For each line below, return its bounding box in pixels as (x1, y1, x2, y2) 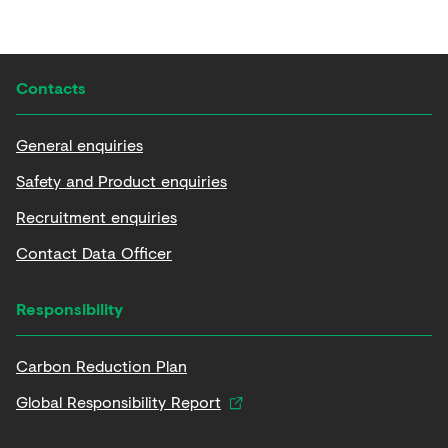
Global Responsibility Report (16, 389, 221, 413)
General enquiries (16, 132, 143, 156)
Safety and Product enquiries (16, 168, 227, 192)
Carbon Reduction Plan (16, 353, 187, 377)
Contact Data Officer (16, 240, 172, 264)
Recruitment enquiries (16, 204, 177, 228)
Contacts (16, 75, 86, 99)
